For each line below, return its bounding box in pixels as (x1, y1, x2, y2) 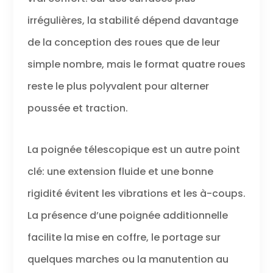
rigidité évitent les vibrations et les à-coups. (27, 186, 246, 200)
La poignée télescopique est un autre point (27, 142, 240, 157)
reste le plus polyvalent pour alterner (27, 79, 209, 93)
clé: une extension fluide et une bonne (27, 164, 213, 179)
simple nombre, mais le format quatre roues (27, 57, 246, 71)
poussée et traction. (27, 101, 128, 115)
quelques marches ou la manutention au (27, 252, 229, 266)
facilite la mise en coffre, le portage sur (27, 230, 221, 244)
